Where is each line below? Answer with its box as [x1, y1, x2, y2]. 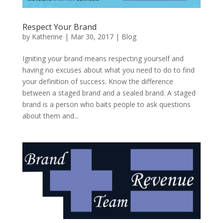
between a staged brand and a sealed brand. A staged [22, 88, 196, 98]
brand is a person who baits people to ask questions [22, 99, 191, 109]
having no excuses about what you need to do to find [22, 65, 195, 75]
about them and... [22, 111, 79, 120]
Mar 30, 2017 [70, 31, 113, 41]
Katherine [31, 31, 63, 41]
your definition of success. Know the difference [22, 76, 173, 86]
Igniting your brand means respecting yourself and [22, 53, 184, 63]
